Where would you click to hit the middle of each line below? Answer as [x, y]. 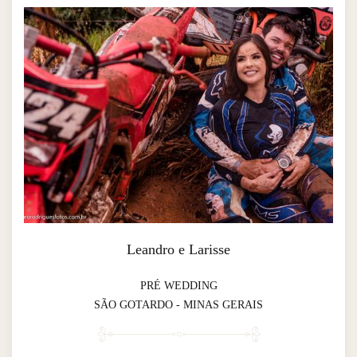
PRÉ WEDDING [178, 286]
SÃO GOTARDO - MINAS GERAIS [178, 305]
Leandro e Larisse [178, 250]
